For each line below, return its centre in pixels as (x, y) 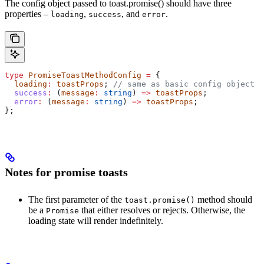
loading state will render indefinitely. (96, 221)
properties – (28, 14)
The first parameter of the (76, 200)
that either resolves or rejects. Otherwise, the (162, 210)
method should (224, 200)
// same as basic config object (184, 84)
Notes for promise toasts (66, 172)
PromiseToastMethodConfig (82, 75)
